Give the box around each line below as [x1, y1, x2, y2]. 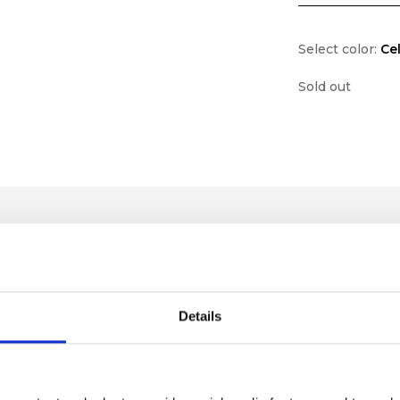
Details [178, 308, 222, 324]
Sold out [298, 79, 352, 94]
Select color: [298, 41, 381, 56]
